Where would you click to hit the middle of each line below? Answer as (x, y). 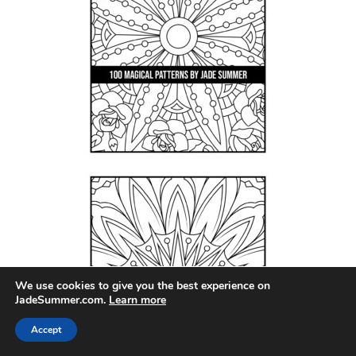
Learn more (137, 300)
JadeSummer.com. (62, 300)
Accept (46, 330)
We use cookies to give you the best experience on (143, 286)
